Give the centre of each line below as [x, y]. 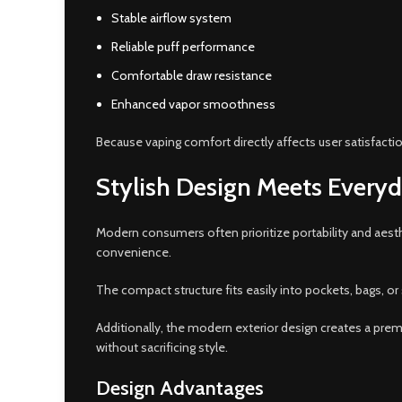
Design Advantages [180, 388]
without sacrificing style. [162, 347]
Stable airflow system [171, 18]
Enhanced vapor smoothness [193, 104]
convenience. [134, 252]
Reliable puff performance [183, 47]
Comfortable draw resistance [192, 75]
